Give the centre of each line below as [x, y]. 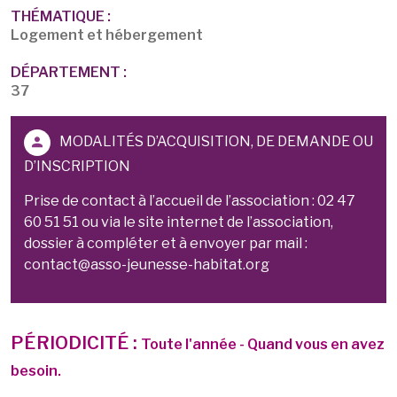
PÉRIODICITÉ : [76, 343]
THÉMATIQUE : [61, 16]
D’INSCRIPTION [77, 166]
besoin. [36, 371]
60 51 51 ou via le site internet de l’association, [179, 222]
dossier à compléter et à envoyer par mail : [166, 243]
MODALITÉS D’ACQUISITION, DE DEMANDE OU [216, 142]
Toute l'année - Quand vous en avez [263, 344]
